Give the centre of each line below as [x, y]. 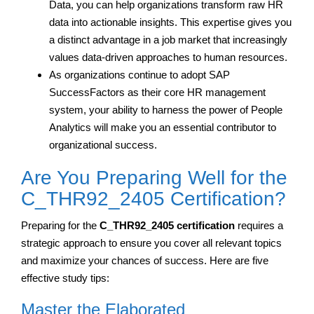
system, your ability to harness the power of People [166, 109]
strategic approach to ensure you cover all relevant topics [151, 243]
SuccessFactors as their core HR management [157, 92]
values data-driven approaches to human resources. [168, 57]
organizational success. [103, 144]
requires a [259, 225]
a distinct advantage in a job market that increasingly [168, 39]
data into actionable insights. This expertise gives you [170, 22]
